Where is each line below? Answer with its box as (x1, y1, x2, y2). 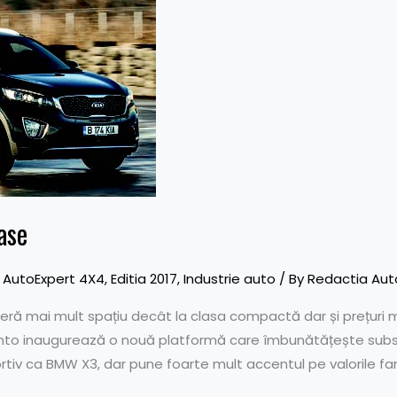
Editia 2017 (111, 269, 177, 288)
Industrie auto (183, 269, 276, 288)
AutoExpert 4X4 (3, 269, 105, 288)
